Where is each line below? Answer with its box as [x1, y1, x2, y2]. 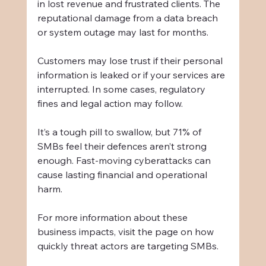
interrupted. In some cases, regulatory [37, 83, 208, 95]
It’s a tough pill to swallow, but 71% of [37, 125, 204, 138]
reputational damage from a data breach [37, 11, 220, 24]
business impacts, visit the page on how [37, 225, 216, 237]
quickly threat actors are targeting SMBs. [37, 239, 218, 252]
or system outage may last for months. [37, 26, 208, 38]
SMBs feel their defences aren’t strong [37, 140, 209, 152]
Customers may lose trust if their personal [37, 54, 225, 66]
